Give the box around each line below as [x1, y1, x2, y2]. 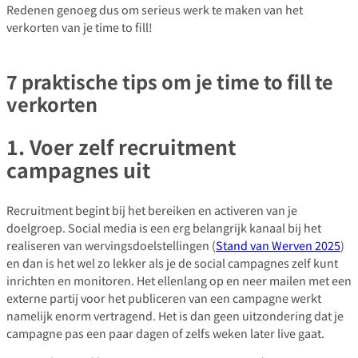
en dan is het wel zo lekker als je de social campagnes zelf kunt [6, 254, 338, 272]
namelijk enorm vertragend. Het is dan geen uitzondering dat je [6, 307, 344, 324]
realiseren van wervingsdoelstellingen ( [6, 237, 216, 254]
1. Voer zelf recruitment [6, 132, 236, 161]
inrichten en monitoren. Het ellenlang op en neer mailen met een [6, 272, 352, 289]
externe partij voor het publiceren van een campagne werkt [6, 289, 321, 307]
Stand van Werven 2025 [216, 237, 340, 254]
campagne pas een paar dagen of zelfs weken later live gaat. [6, 324, 324, 342]
